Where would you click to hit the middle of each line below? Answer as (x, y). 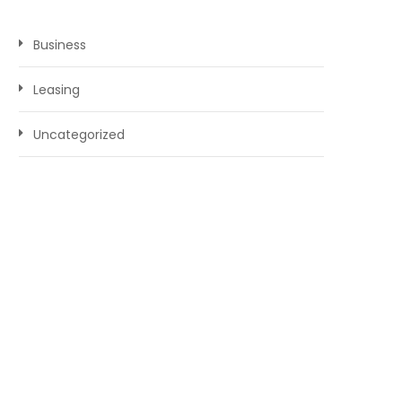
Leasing (57, 90)
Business (60, 45)
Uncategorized (79, 135)
